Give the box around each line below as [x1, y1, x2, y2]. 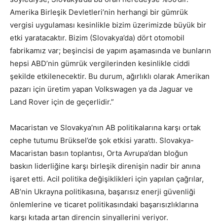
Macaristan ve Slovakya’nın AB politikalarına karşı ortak [10, 123, 201, 133]
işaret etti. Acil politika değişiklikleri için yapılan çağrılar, [10, 174, 204, 184]
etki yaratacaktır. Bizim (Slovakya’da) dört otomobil [10, 33, 184, 43]
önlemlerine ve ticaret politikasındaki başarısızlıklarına [10, 200, 198, 210]
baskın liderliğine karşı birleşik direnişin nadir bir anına [10, 161, 200, 171]
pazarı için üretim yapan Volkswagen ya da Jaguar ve [10, 84, 193, 94]
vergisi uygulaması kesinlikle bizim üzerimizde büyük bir [10, 20, 206, 30]
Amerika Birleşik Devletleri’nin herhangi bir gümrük [10, 7, 188, 17]
